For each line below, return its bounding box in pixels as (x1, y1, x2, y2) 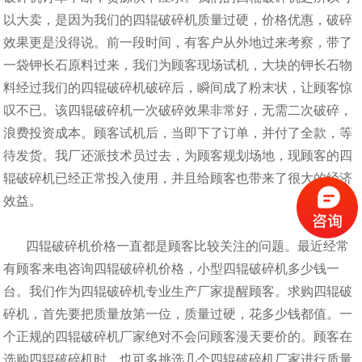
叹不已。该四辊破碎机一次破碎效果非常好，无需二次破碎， (3, 103, 353, 118)
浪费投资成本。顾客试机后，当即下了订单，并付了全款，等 (3, 126, 353, 141)
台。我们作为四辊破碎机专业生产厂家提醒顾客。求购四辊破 (3, 284, 353, 299)
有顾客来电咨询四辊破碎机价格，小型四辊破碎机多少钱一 (3, 262, 340, 276)
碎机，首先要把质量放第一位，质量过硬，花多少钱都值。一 (3, 307, 353, 322)
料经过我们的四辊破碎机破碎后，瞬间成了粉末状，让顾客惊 (3, 81, 353, 95)
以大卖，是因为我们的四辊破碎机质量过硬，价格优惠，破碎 (3, 13, 353, 27)
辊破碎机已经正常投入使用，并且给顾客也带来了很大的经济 (3, 171, 353, 186)
